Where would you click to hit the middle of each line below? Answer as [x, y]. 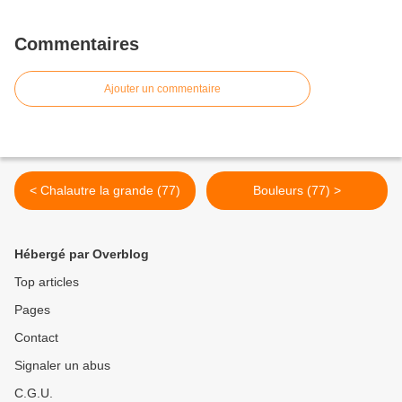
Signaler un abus [62, 365]
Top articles [47, 282]
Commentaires [77, 44]
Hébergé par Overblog [82, 254]
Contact [36, 337]
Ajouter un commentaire [162, 89]
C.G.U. [34, 393]
